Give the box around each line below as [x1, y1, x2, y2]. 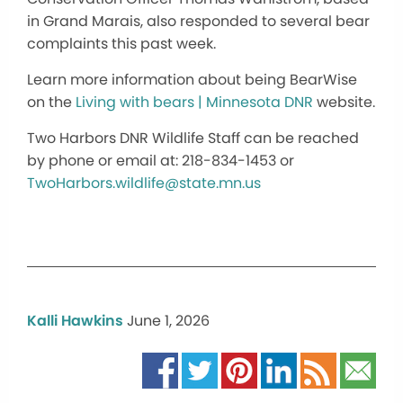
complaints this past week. [27, 32, 216, 54]
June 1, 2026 [127, 309, 210, 331]
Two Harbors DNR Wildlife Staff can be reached [27, 127, 359, 148]
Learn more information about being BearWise [27, 68, 357, 90]
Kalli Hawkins [27, 309, 123, 331]
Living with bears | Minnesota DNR [76, 91, 313, 112]
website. [313, 91, 375, 112]
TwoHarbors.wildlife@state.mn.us [27, 172, 261, 193]
